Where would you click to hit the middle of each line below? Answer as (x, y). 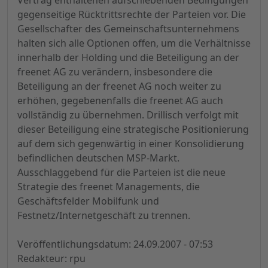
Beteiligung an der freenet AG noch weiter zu (119, 86)
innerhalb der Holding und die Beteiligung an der (128, 58)
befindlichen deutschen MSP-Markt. (98, 158)
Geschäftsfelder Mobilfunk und (88, 201)
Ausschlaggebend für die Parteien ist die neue (121, 173)
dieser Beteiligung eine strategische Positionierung (133, 130)
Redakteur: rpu (51, 259)
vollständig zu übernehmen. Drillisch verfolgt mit (128, 115)
